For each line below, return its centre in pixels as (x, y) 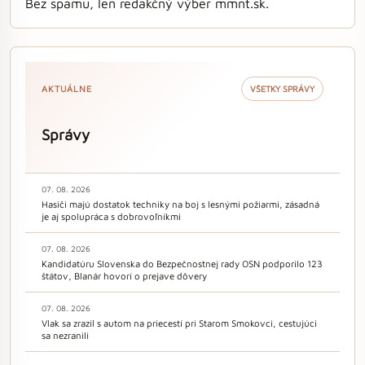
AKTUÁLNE (67, 89)
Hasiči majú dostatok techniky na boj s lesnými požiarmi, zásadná (180, 204)
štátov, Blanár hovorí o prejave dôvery (124, 275)
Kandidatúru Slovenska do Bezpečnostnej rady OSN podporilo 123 (182, 263)
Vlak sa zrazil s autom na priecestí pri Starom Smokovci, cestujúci (179, 323)
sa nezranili (65, 335)
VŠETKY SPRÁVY (282, 89)
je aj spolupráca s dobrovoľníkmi (111, 216)
